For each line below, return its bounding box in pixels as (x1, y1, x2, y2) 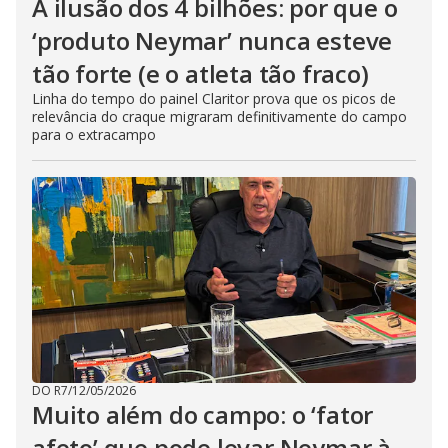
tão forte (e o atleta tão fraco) (32, 57, 369, 91)
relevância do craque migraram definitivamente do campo (32, 107, 407, 127)
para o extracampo (32, 125, 156, 145)
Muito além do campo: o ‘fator (32, 398, 374, 432)
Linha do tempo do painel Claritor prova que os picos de (32, 89, 396, 109)
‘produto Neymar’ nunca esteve (32, 24, 393, 58)
